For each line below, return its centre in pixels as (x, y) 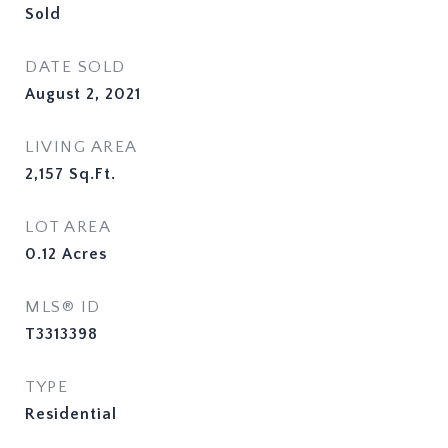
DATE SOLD (75, 67)
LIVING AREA (81, 147)
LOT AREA (68, 227)
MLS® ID (63, 307)
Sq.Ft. (92, 174)
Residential (71, 414)
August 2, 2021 (83, 94)
